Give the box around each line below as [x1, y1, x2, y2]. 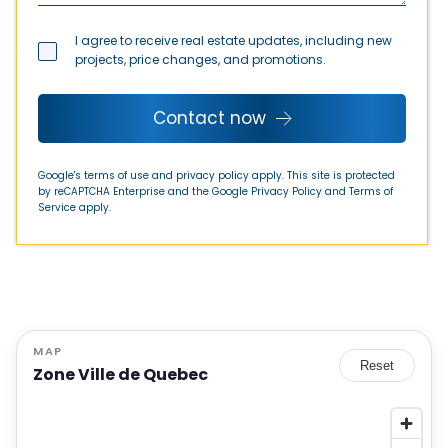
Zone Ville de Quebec [33, 363, 208, 386]
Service [38, 200, 76, 215]
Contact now [152, 106, 266, 130]
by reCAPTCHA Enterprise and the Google [38, 184, 248, 199]
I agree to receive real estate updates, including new [75, 32, 392, 49]
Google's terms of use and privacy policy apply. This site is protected [38, 168, 395, 183]
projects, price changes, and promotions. [75, 51, 326, 68]
